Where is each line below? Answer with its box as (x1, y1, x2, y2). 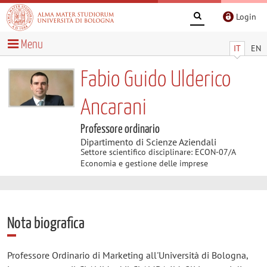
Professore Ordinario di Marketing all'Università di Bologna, (7, 249, 248, 261)
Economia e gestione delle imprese (80, 157, 208, 169)
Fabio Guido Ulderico (80, 69, 231, 91)
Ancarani (80, 97, 147, 119)
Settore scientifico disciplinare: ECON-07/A (80, 146, 235, 157)
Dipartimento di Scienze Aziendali (80, 135, 216, 148)
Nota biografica (7, 215, 85, 232)
